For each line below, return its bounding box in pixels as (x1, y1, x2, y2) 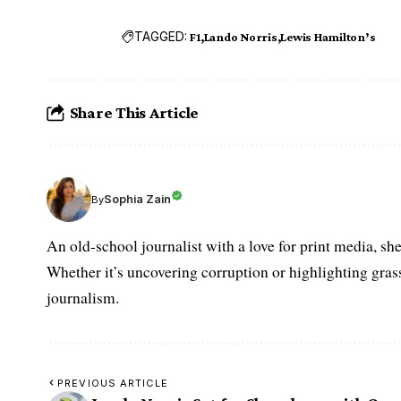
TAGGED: (134, 29, 188, 45)
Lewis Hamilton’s (280, 29, 376, 44)
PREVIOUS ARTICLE (57, 376, 168, 389)
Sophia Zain (104, 192, 171, 207)
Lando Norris (203, 29, 277, 44)
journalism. (47, 286, 119, 308)
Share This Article (69, 103, 200, 123)
